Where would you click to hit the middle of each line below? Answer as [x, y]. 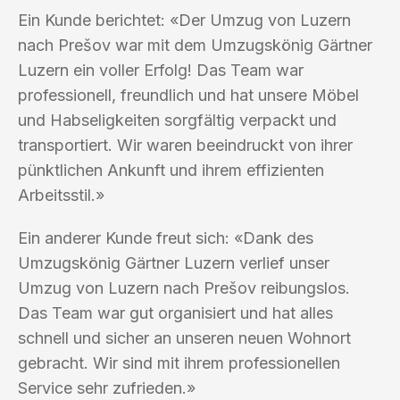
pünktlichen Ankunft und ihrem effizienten [171, 170]
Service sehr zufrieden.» [107, 387]
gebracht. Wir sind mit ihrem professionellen [179, 362]
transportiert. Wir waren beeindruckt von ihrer [185, 145]
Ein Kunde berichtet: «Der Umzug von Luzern [184, 20]
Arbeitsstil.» [61, 195]
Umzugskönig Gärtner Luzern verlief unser [174, 262]
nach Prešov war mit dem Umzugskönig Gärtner [195, 45]
